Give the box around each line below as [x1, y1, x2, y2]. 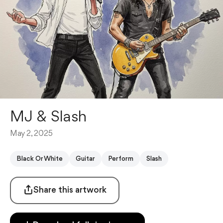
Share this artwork [33, 186, 107, 195]
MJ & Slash [10, 109, 87, 125]
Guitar [76, 155, 95, 162]
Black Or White [16, 155, 63, 162]
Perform [108, 155, 133, 162]
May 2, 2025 [10, 129, 53, 138]
